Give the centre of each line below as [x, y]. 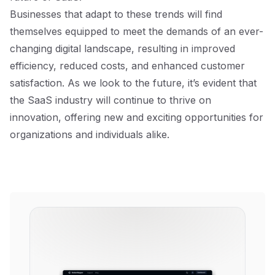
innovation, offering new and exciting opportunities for [137, 117]
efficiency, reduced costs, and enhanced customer [127, 66]
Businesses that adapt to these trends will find [116, 14]
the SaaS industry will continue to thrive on [110, 100]
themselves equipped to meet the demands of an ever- [137, 31]
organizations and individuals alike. [90, 134]
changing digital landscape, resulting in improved [122, 48]
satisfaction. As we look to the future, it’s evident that [133, 83]
